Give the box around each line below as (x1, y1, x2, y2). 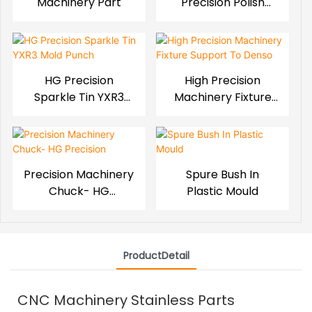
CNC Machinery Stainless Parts (17, 290, 235, 310)
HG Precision (44, 72, 114, 88)
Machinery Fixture (173, 88, 272, 105)
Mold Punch (47, 105, 111, 122)
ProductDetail (123, 248, 189, 263)
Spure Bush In (186, 166, 260, 183)
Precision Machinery (24, 166, 134, 183)
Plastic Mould (187, 183, 259, 200)
